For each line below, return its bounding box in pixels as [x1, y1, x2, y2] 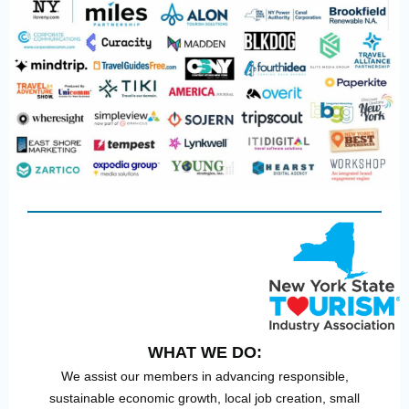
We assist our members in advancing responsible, [60, 369, 349, 383]
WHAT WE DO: [147, 343, 262, 362]
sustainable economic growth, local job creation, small [49, 391, 360, 405]
